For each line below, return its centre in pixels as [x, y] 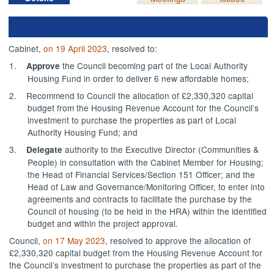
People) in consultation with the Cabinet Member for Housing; [146, 162]
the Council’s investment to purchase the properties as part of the [135, 265]
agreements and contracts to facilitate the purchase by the [140, 198]
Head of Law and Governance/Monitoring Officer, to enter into [146, 186]
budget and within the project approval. [103, 223]
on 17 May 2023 [74, 240]
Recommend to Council [71, 95]
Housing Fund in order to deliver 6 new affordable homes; [139, 78]
